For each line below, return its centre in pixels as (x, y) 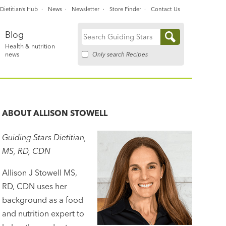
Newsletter (86, 9)
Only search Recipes (120, 54)
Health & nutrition (30, 46)
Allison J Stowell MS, (40, 172)
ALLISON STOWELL (71, 113)
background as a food (43, 200)
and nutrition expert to (43, 213)
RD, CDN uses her (35, 186)
